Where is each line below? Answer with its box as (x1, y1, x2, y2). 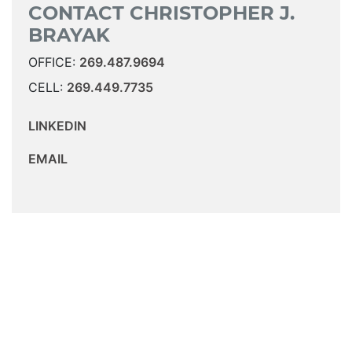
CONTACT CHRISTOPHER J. (27, 2, 295, 25)
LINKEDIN (27, 118, 86, 134)
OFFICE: (27, 54, 79, 71)
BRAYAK (27, 24, 110, 47)
